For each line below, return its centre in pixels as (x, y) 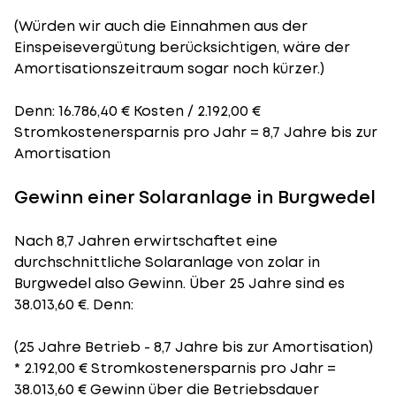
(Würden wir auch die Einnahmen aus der (161, 26)
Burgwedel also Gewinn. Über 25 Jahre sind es (179, 283)
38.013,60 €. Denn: (74, 305)
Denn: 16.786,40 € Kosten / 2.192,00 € (137, 111)
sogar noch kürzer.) (254, 69)
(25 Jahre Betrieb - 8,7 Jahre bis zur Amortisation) (194, 347)
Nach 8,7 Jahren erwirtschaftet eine (146, 241)
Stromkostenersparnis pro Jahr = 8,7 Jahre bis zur (196, 132)
